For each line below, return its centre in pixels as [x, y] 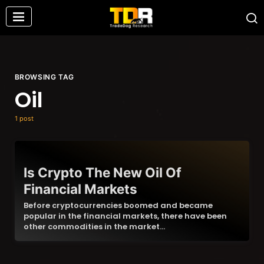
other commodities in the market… [94, 227]
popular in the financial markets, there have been [125, 216]
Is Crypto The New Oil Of [102, 172]
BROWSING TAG [44, 77]
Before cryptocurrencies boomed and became [118, 205]
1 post [24, 118]
